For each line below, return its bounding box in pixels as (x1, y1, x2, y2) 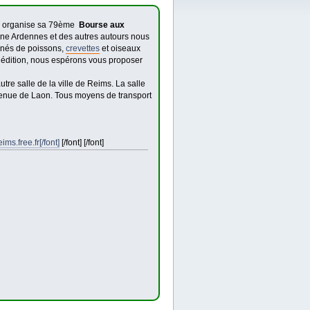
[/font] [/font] (59, 137, 104, 147)
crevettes (65, 43, 100, 53)
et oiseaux (99, 43, 140, 53)
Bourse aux (78, 19, 125, 30)
